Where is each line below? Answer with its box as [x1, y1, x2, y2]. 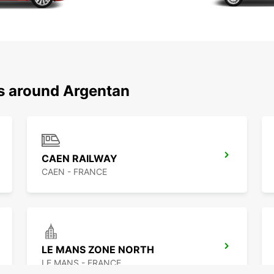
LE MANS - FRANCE [42, 257, 121, 268]
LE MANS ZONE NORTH [42, 243, 154, 256]
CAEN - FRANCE [42, 166, 107, 177]
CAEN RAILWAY [42, 152, 117, 165]
